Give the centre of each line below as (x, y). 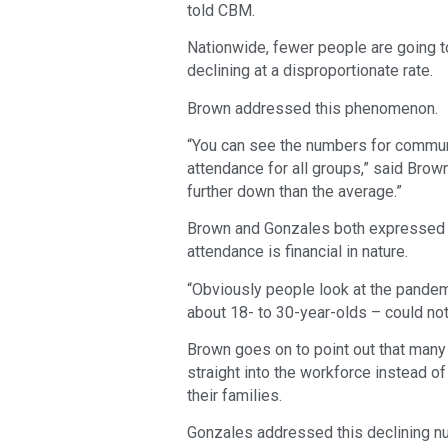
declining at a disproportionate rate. (310, 71)
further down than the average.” (294, 191)
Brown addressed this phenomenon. (312, 108)
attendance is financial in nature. (297, 252)
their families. (234, 396)
